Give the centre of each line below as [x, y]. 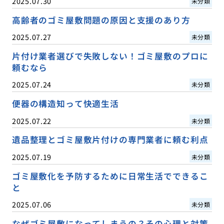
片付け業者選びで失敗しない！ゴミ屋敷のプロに [110, 56]
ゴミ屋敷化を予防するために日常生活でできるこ [110, 176]
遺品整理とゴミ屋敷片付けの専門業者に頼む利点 [110, 140]
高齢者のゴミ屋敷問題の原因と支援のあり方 [101, 20]
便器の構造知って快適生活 [65, 104]
